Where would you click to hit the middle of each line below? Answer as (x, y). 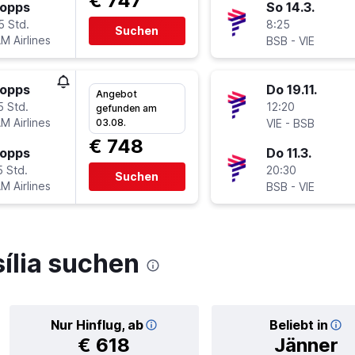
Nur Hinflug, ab (97, 324)
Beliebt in (299, 324)
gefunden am (126, 108)
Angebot (116, 94)
